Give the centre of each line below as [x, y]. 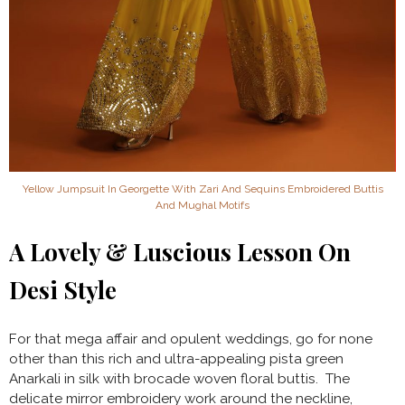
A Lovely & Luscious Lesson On [180, 251]
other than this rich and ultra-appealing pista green [176, 358]
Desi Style [63, 289]
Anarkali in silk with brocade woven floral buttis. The [179, 378]
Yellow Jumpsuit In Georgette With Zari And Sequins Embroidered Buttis [202, 188]
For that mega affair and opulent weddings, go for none [191, 339]
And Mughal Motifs [202, 205]
